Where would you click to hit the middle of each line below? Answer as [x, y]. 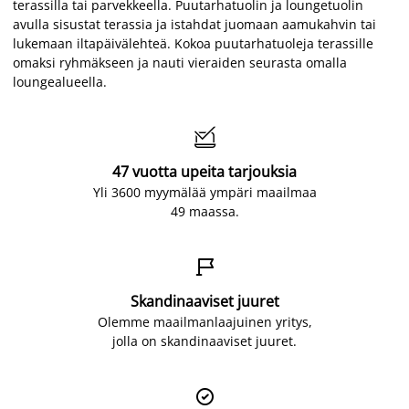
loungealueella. [60, 81]
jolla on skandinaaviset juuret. [204, 341]
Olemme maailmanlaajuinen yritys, [204, 321]
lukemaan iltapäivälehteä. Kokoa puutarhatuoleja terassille [193, 43]
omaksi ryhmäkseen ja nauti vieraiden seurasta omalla [180, 62]
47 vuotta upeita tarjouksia [204, 171]
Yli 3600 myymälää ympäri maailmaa [204, 192]
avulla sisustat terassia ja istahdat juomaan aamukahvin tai [194, 24]
